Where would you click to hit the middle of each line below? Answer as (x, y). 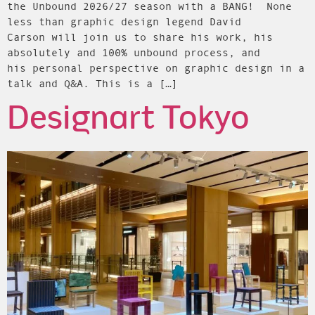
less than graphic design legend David (124, 21)
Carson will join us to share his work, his (140, 37)
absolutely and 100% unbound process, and (134, 52)
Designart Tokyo (128, 120)
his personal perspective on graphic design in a (156, 68)
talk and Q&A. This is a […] (92, 83)
